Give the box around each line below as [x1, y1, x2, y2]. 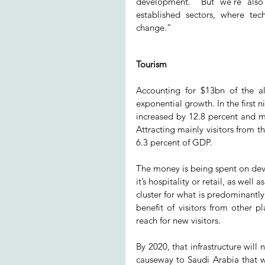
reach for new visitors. [136, 215, 221, 227]
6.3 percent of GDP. [136, 137, 212, 148]
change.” [136, 22, 172, 34]
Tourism [136, 59, 167, 70]
